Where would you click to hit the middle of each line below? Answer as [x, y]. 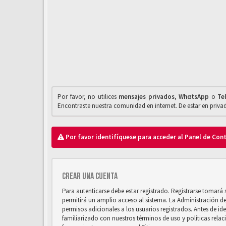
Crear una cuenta [90, 176]
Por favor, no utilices [88, 97]
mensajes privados [147, 97]
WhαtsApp [194, 97]
